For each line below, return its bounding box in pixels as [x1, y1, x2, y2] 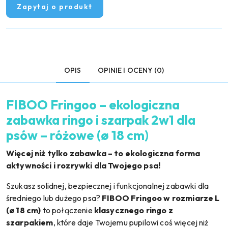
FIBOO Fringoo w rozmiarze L [102, 193, 220, 203]
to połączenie [41, 205, 94, 215]
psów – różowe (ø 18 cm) [6, 127, 149, 144]
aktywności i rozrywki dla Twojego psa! [6, 160, 161, 170]
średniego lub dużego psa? [6, 193, 102, 203]
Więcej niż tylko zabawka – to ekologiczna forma [6, 148, 201, 158]
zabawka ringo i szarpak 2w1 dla [6, 112, 195, 128]
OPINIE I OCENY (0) [97, 66, 164, 75]
